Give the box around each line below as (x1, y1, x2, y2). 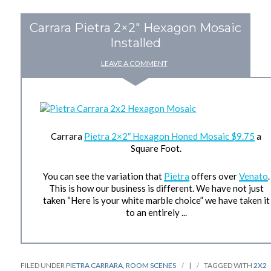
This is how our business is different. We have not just (48, 183, 264, 194)
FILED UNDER (21, 260, 65, 270)
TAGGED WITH (204, 260, 253, 270)
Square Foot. (131, 142, 182, 154)
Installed (110, 35, 161, 50)
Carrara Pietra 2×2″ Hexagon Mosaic (30, 20, 241, 35)
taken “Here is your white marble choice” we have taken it (42, 195, 270, 206)
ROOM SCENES (126, 260, 177, 270)
